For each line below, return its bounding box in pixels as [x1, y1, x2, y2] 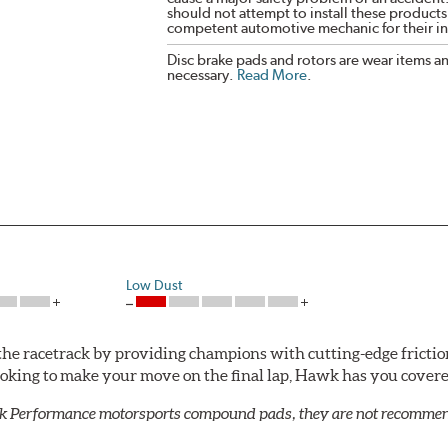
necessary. [166, 66, 237, 85]
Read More [236, 66, 307, 85]
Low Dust [126, 277, 183, 294]
